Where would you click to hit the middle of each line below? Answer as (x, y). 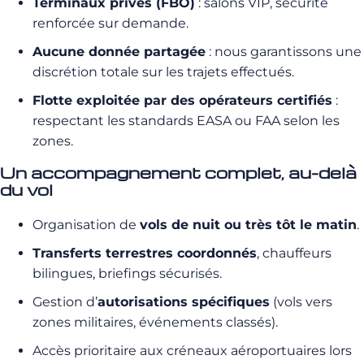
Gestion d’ (65, 301)
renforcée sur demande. (110, 23)
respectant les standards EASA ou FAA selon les (186, 120)
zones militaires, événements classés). (155, 322)
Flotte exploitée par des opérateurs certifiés (182, 100)
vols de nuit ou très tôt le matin (248, 224)
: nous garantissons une (284, 51)
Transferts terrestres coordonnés (145, 253)
